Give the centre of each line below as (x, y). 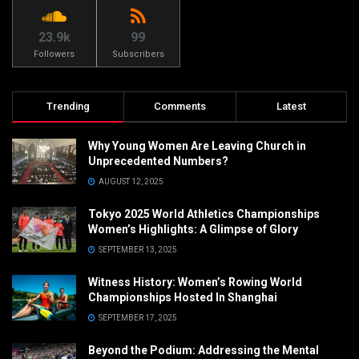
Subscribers (138, 54)
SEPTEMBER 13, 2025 (137, 250)
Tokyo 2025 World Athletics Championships (204, 214)
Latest (291, 106)
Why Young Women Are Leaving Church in (197, 146)
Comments (179, 106)
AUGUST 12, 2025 (130, 182)
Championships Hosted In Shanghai (183, 297)
